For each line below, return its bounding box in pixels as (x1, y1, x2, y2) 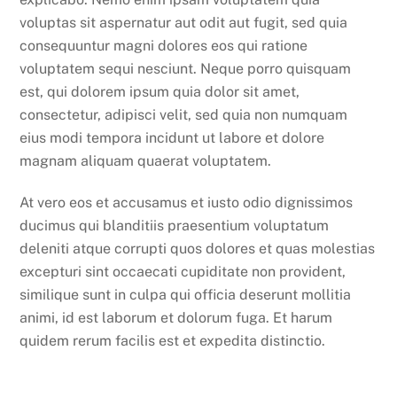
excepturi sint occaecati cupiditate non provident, (19, 263, 346, 281)
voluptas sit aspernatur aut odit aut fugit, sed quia (19, 14, 348, 32)
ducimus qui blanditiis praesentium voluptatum (19, 217, 330, 235)
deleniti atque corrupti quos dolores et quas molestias (19, 240, 376, 258)
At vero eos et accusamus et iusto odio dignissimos (19, 194, 354, 212)
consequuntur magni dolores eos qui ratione (19, 37, 308, 55)
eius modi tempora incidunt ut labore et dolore (19, 129, 325, 147)
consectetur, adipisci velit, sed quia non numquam (19, 106, 348, 124)
